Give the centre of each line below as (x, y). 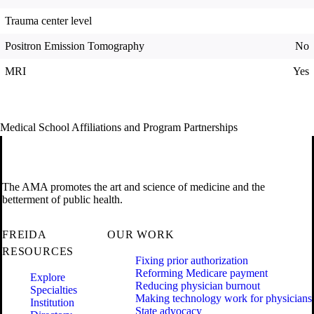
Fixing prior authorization (192, 261)
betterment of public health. (62, 200)
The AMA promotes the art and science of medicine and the (134, 187)
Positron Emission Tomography (75, 46)
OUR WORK (141, 235)
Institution (52, 303)
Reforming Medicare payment (202, 273)
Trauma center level (48, 21)
